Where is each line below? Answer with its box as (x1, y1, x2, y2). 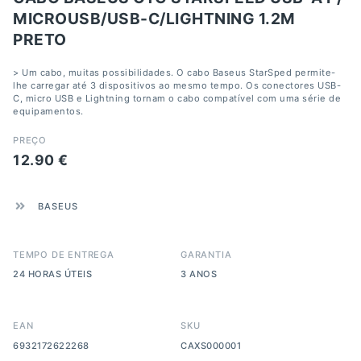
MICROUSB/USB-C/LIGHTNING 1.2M (13, 8, 296, 28)
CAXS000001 (180, 340, 241, 352)
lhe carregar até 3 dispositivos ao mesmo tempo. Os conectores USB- (13, 79, 341, 91)
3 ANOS (180, 268, 217, 280)
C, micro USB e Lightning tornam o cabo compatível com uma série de (13, 92, 341, 104)
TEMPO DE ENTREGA (13, 248, 114, 260)
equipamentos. (13, 105, 84, 117)
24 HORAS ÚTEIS (13, 268, 92, 280)
